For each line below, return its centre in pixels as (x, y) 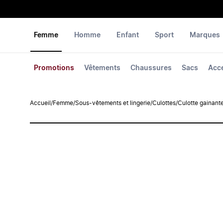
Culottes (164, 103)
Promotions (54, 68)
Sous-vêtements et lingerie (113, 103)
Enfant (128, 35)
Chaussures (151, 68)
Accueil (40, 103)
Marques (205, 35)
